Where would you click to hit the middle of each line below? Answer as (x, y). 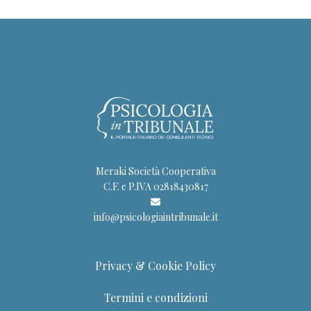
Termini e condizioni (155, 298)
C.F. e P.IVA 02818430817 (155, 187)
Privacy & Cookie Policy (155, 266)
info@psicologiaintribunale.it (155, 217)
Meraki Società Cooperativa (155, 171)
